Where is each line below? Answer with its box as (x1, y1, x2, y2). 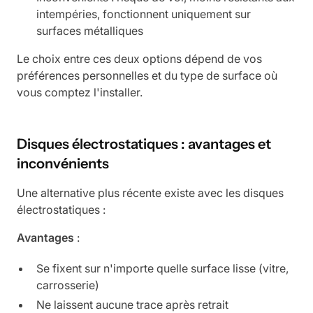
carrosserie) (36, 277, 99, 292)
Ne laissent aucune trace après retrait (36, 297, 228, 312)
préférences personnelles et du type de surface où (17, 68, 277, 82)
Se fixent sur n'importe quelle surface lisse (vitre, (36, 261, 289, 275)
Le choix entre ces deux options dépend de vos (17, 51, 262, 66)
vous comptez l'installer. (17, 85, 143, 99)
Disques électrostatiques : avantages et (17, 135, 271, 152)
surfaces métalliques (36, 23, 143, 38)
